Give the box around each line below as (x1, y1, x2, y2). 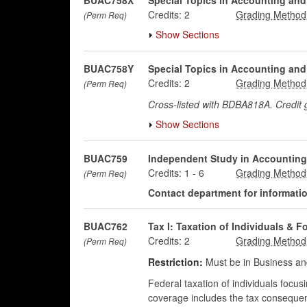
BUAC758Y (84, 62, 134, 75)
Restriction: (147, 255, 203, 269)
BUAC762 (84, 219, 127, 233)
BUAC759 (84, 151, 127, 165)
